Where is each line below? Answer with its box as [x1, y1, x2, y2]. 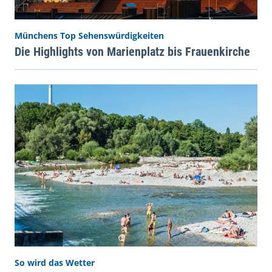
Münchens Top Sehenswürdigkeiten [15, 30, 164, 42]
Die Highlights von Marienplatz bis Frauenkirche [15, 44, 250, 59]
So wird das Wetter [15, 256, 95, 268]
